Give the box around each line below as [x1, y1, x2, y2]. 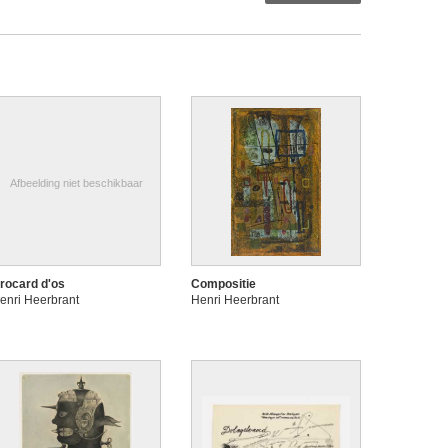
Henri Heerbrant [191, 293, 279, 307]
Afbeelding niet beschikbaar [9, 177, 143, 189]
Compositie [191, 277, 256, 291]
